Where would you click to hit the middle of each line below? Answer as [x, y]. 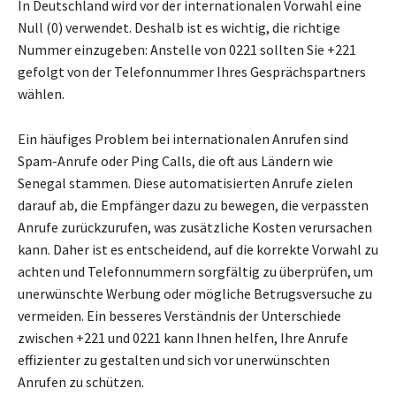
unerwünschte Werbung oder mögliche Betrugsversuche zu [195, 294]
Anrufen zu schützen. [81, 382]
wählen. [41, 94]
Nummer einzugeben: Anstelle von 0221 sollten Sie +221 [187, 50]
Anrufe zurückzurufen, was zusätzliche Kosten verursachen [195, 228]
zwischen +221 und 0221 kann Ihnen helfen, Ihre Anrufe [183, 338]
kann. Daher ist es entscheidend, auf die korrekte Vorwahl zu [198, 250]
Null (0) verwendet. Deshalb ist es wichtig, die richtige [179, 28]
